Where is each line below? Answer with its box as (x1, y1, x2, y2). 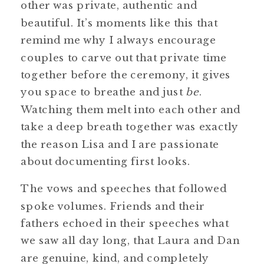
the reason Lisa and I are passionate (21, 137, 219, 150)
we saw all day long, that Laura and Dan (21, 234, 240, 247)
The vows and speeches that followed (21, 182, 227, 195)
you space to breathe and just (21, 85, 186, 98)
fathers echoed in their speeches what (21, 217, 229, 230)
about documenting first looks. (21, 155, 191, 168)
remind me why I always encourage (21, 34, 217, 47)
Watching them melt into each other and (21, 103, 241, 116)
